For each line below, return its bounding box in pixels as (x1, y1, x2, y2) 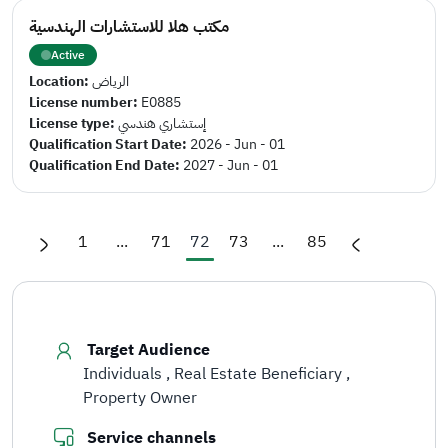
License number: (29, 92, 141, 113)
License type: (29, 113, 118, 134)
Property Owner (83, 386, 197, 410)
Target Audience (87, 338, 210, 362)
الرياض (92, 71, 129, 92)
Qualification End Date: (29, 155, 183, 176)
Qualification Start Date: (29, 134, 190, 155)
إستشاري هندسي (118, 113, 206, 134)
